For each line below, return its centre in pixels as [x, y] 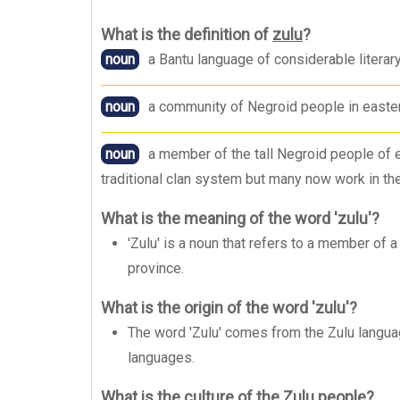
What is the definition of [187, 34]
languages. [161, 358]
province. [156, 268]
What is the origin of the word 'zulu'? [229, 308]
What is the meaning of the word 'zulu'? [240, 218]
